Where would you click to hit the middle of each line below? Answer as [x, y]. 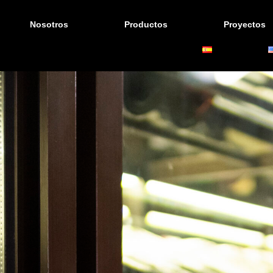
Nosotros [49, 24]
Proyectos [245, 24]
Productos [146, 24]
